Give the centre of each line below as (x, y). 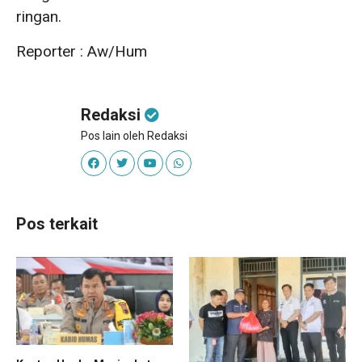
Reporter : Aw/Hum (82, 51)
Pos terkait (57, 223)
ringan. (39, 16)
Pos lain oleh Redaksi (134, 135)
